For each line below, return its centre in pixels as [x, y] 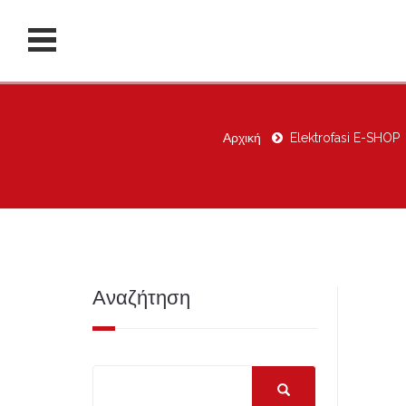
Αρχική [242, 138]
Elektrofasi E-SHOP [344, 138]
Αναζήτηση [141, 297]
